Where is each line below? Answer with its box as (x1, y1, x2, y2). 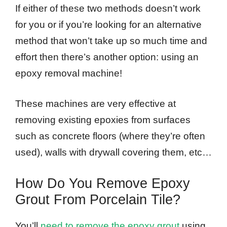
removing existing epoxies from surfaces (15, 115, 191, 126)
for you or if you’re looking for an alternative (15, 19, 202, 30)
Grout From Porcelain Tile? (15, 192, 180, 207)
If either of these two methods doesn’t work (15, 3, 201, 14)
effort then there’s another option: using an (15, 51, 199, 62)
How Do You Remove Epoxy (15, 175, 190, 191)
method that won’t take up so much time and (15, 35, 207, 46)
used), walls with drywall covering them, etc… (15, 147, 212, 158)
